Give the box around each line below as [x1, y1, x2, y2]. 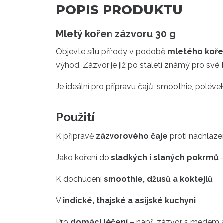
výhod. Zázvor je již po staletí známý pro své [56, 60, 221, 70]
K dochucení [56, 174, 104, 184]
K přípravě [56, 131, 96, 141]
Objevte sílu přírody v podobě [56, 47, 167, 57]
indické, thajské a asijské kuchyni [63, 196, 196, 206]
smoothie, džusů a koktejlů [104, 174, 213, 184]
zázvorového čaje [96, 131, 168, 141]
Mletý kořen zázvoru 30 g [56, 28, 176, 40]
